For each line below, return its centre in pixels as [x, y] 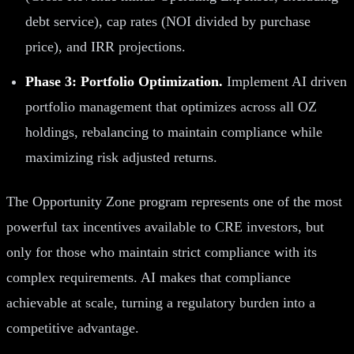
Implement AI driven [285, 81]
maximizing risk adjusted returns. [121, 157]
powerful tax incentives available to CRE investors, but [165, 226]
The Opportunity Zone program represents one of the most [174, 201]
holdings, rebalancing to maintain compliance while [174, 132]
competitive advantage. [73, 328]
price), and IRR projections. [105, 46]
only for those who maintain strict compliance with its [162, 252]
